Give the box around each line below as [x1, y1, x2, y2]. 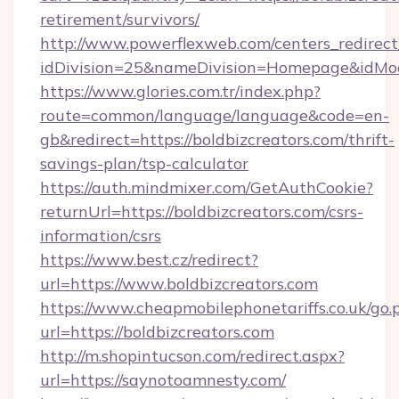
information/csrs [40, 225, 161, 246]
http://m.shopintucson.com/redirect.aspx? [40, 346, 345, 366]
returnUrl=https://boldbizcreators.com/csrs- [40, 201, 363, 222]
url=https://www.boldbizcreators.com [40, 273, 318, 294]
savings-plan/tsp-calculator [40, 153, 248, 174]
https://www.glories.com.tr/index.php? [40, 81, 321, 102]
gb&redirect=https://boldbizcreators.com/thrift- [40, 129, 395, 150]
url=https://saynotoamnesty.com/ [40, 370, 286, 390]
